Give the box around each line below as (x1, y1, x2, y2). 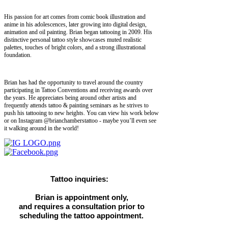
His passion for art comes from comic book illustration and (4, 13, 146, 20)
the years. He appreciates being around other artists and (4, 94, 136, 101)
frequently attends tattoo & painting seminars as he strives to (4, 101, 149, 109)
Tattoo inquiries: (50, 174, 112, 183)
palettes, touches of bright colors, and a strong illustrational (4, 43, 146, 51)
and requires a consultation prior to (18, 202, 145, 211)
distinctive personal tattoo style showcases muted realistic (4, 36, 141, 43)
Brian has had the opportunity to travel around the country (4, 78, 143, 86)
